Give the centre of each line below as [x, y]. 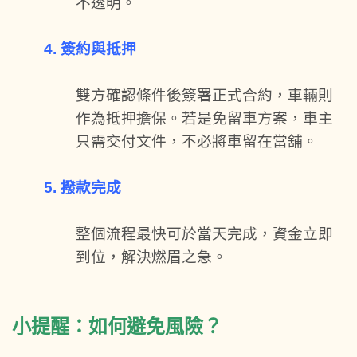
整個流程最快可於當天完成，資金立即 [204, 233]
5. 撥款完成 [82, 187]
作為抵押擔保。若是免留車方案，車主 [204, 118]
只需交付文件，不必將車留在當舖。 [197, 141]
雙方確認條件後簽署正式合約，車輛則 [204, 95]
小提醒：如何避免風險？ [117, 326]
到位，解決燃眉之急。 [151, 257]
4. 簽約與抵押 [90, 49]
